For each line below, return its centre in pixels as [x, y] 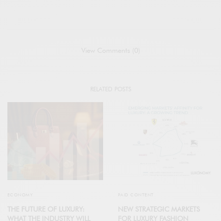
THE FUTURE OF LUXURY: [46, 209]
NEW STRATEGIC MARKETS [159, 209]
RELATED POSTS [110, 89]
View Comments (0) [110, 51]
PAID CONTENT [136, 194]
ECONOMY [20, 194]
